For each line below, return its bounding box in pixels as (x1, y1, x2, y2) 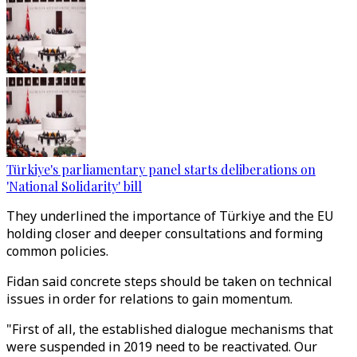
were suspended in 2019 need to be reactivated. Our (6, 338, 317, 355)
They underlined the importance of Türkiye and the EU (6, 207, 334, 225)
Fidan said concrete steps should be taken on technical (6, 273, 332, 290)
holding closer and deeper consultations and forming (6, 225, 323, 242)
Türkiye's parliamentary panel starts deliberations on (6, 161, 316, 178)
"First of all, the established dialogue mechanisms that (6, 320, 333, 338)
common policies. (6, 242, 108, 260)
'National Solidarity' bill (6, 178, 142, 194)
